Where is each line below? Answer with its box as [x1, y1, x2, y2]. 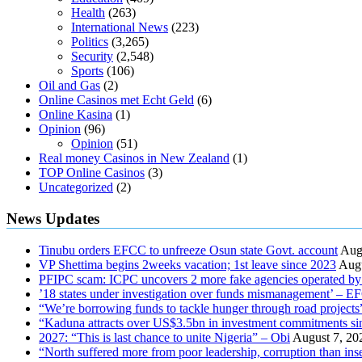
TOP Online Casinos [39, 165, 145, 179]
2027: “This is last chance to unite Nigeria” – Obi [39, 330, 290, 345]
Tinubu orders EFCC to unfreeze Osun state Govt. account [39, 243, 338, 258]
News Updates [6, 209, 99, 227]
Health [71, 5, 105, 19]
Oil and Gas [39, 78, 100, 92]
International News [71, 19, 168, 34]
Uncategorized [39, 179, 113, 194]
